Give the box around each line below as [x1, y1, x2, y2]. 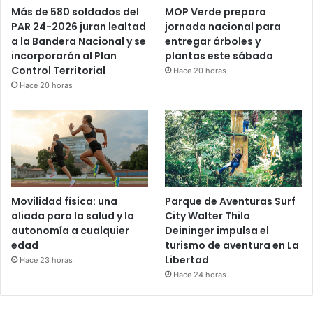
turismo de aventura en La [165, 238, 300, 252]
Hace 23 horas [20, 254, 73, 265]
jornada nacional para [165, 19, 282, 34]
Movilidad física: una [11, 194, 117, 208]
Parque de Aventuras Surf [165, 194, 296, 208]
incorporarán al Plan [11, 48, 117, 63]
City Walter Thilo [165, 208, 251, 223]
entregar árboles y [165, 34, 261, 48]
